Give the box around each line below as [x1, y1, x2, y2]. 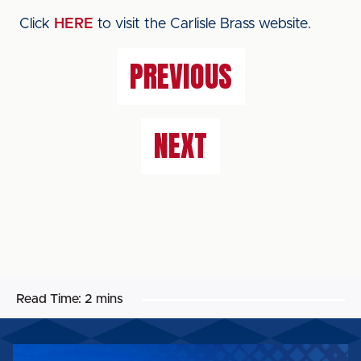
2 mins [85, 293, 123, 305]
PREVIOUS [129, 55, 232, 98]
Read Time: [16, 293, 81, 305]
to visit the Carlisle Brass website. [93, 17, 311, 31]
